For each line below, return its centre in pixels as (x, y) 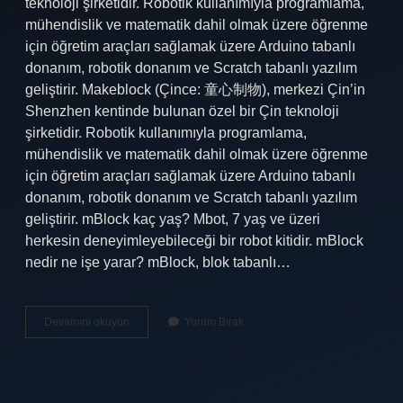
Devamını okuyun (87, 322)
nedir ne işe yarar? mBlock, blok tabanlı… (158, 262)
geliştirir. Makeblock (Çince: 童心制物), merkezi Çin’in (195, 90)
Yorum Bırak (214, 322)
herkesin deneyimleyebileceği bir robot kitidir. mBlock (194, 241)
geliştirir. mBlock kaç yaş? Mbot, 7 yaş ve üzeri (173, 219)
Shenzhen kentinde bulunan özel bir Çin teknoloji (182, 111)
